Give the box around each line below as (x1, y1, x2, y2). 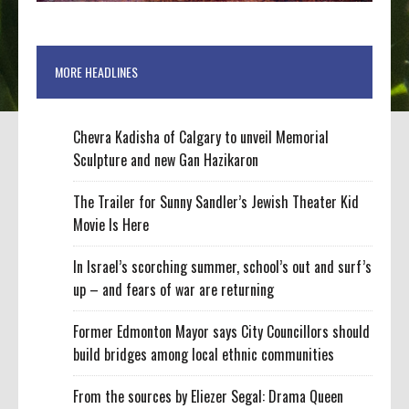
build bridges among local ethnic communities (73, 343, 335, 366)
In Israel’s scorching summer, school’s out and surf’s (73, 256, 372, 278)
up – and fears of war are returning (73, 278, 275, 301)
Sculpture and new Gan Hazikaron (73, 149, 259, 172)
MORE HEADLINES (55, 62, 139, 82)
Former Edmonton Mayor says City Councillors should (73, 320, 371, 343)
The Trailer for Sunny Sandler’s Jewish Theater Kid (73, 191, 360, 214)
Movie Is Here (73, 214, 150, 236)
